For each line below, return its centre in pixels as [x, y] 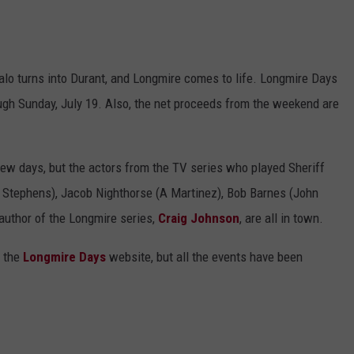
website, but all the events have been [204, 256]
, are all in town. [281, 218]
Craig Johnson [199, 218]
